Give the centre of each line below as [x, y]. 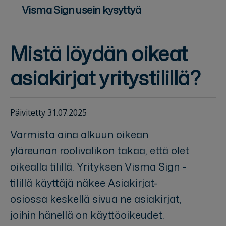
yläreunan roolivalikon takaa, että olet [100, 150]
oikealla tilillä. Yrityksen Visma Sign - [98, 166]
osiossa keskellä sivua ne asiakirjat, [96, 199]
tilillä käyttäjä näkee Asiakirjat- [84, 182]
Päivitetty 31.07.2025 [48, 112]
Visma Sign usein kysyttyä [81, 9]
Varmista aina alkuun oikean [79, 134]
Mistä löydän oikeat [99, 53]
